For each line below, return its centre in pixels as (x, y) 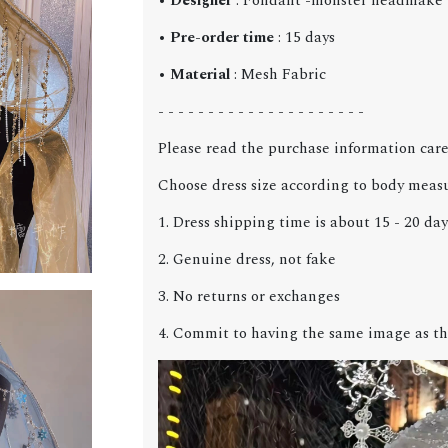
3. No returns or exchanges (248, 297)
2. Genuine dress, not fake (246, 260)
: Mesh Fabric (277, 75)
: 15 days (306, 38)
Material (199, 75)
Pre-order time (223, 38)
